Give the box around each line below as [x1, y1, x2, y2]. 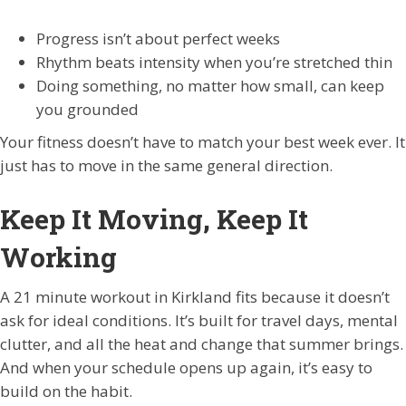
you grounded [36, 99, 139, 120]
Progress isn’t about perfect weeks [36, 28, 280, 49]
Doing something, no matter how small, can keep [36, 75, 384, 96]
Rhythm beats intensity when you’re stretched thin [36, 52, 392, 72]
